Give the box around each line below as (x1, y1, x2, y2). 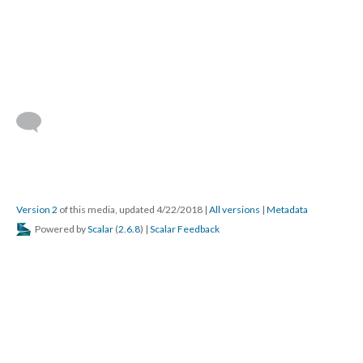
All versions (209, 203, 260, 216)
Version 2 (16, 203, 58, 216)
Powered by (33, 223, 88, 235)
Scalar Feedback (150, 223, 220, 235)
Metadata (267, 203, 308, 216)
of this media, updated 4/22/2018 (58, 203, 204, 216)
